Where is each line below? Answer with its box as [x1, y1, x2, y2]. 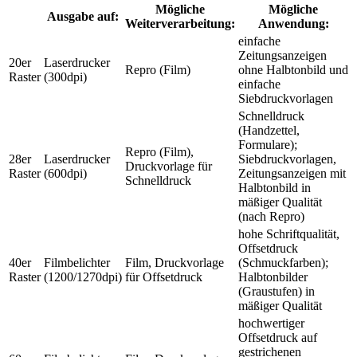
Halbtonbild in [238, 180, 311, 194]
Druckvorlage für [125, 159, 212, 173]
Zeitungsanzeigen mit [238, 166, 346, 180]
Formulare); [238, 137, 297, 151]
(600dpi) [44, 166, 87, 180]
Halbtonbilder [238, 269, 308, 284]
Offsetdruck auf [238, 330, 317, 344]
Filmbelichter [44, 255, 110, 269]
